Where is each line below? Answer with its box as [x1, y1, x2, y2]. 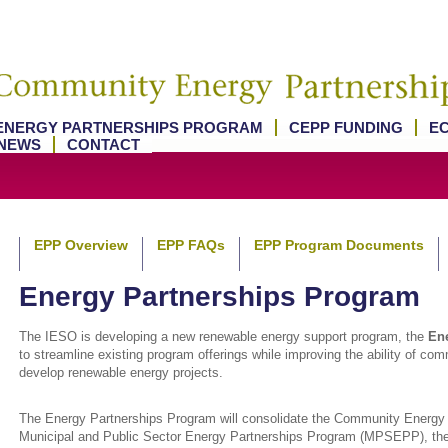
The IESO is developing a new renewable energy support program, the [18, 329, 428, 344]
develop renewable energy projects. [18, 365, 227, 380]
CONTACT [66, 136, 140, 153]
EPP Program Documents [253, 237, 424, 253]
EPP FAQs [156, 237, 225, 253]
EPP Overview [33, 237, 128, 253]
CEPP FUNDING [288, 119, 403, 136]
